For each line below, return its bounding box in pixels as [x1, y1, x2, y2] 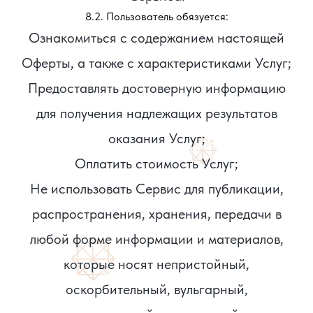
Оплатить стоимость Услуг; [75, 155, 238, 172]
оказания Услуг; [108, 130, 205, 147]
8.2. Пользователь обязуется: [85, 10, 228, 23]
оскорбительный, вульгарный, [65, 281, 248, 298]
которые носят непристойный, [64, 256, 249, 272]
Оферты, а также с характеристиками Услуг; [22, 54, 291, 71]
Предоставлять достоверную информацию [27, 80, 286, 96]
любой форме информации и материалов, [29, 231, 284, 247]
